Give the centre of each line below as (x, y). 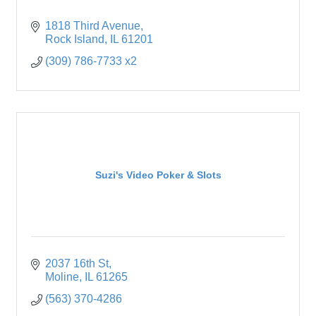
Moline (62, 277)
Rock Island (75, 39)
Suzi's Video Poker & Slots (158, 175)
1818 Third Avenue (93, 26)
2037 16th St (77, 264)
